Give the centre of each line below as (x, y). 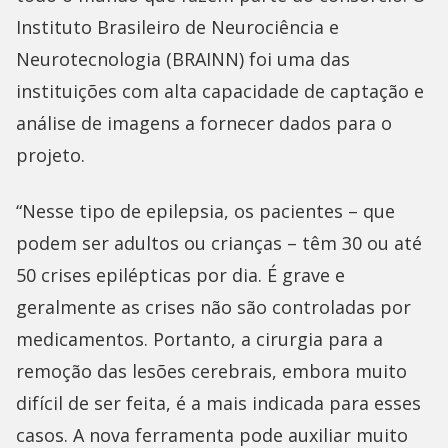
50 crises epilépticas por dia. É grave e (180, 275)
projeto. (50, 155)
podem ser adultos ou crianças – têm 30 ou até (219, 243)
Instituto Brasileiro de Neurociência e (177, 27)
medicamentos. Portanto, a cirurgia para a (199, 339)
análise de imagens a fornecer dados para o (204, 123)
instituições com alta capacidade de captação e (220, 91)
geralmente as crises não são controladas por (213, 307)
